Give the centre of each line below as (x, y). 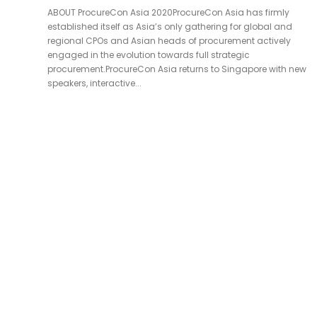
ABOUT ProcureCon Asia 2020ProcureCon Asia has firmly (168, 12)
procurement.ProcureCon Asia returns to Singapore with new (177, 69)
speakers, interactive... (94, 83)
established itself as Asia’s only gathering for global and (170, 26)
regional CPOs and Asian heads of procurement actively (169, 40)
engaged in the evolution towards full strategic (149, 54)
